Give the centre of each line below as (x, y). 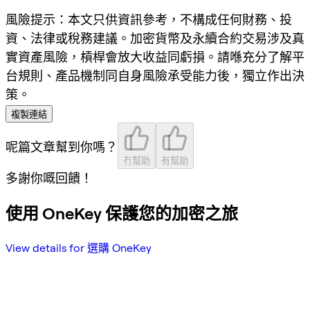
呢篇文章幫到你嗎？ (62, 147)
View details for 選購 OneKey (79, 248)
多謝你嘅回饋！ (49, 178)
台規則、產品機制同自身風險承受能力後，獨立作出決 (155, 75)
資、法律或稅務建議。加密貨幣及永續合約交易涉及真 (155, 38)
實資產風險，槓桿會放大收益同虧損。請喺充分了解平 (155, 57)
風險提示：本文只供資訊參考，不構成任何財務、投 (149, 19)
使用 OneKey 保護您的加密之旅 (122, 213)
